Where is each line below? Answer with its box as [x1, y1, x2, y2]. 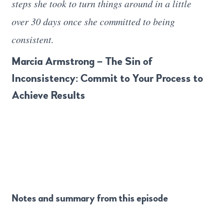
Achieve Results [12, 88, 85, 102]
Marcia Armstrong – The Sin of [12, 54, 153, 68]
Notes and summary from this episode [12, 192, 168, 204]
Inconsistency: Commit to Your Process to [12, 71, 203, 85]
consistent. [12, 32, 54, 46]
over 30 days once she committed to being [12, 15, 175, 28]
